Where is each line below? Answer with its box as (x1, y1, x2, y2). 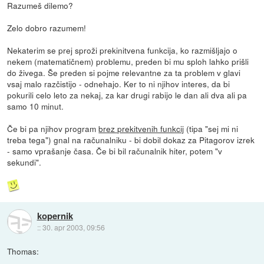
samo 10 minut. (7, 100, 64, 113)
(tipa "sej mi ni (184, 123, 239, 135)
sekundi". (7, 156, 42, 169)
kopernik (37, 209, 73, 222)
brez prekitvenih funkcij (98, 123, 184, 135)
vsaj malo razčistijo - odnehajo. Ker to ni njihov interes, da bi (7, 78, 230, 90)
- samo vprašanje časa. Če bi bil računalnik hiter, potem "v (7, 145, 223, 157)
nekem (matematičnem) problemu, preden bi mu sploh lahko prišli (7, 55, 249, 68)
